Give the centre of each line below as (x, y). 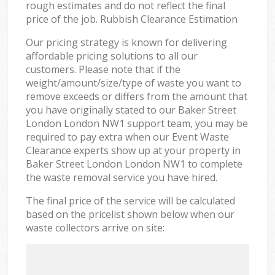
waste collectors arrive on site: (95, 227)
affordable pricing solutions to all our (112, 56)
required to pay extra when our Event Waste (128, 137)
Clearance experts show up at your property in (134, 150)
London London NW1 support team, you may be (137, 123)
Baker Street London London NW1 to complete (134, 164)
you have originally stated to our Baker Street (131, 110)
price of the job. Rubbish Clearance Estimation (132, 19)
